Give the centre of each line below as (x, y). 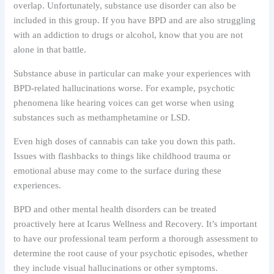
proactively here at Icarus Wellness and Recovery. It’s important (135, 224)
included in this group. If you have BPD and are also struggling (135, 20)
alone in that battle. (50, 50)
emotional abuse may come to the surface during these (118, 171)
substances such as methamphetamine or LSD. (102, 118)
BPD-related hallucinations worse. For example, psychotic (124, 88)
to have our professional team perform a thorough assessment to (136, 239)
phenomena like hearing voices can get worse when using (124, 103)
